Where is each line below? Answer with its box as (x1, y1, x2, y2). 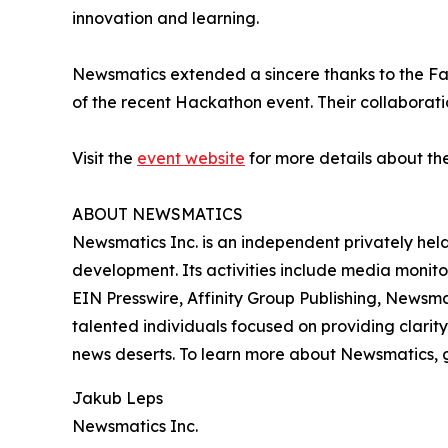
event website (137, 148, 245, 169)
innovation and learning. (72, 8, 259, 29)
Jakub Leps (72, 388, 163, 409)
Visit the (72, 148, 137, 169)
